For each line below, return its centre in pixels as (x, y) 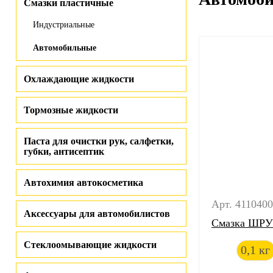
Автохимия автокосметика (83, 183)
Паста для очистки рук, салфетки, (99, 141)
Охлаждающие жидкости (79, 79)
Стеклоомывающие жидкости (90, 245)
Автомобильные (65, 48)
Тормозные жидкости (71, 110)
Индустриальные (64, 25)
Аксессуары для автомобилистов (97, 214)
